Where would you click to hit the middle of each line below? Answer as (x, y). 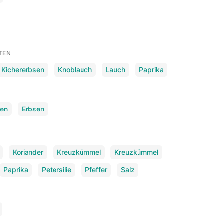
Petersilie (57, 169)
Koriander (28, 152)
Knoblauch (75, 69)
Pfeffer (96, 169)
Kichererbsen (23, 69)
